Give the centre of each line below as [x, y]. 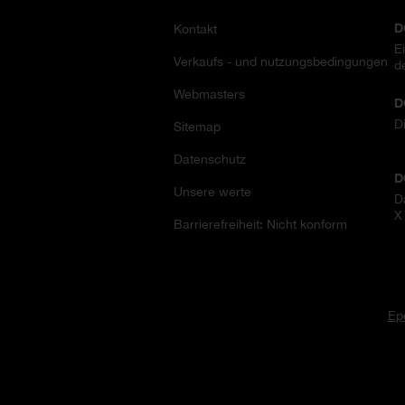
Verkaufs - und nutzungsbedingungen [281, 61]
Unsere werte [212, 191]
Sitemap [197, 126]
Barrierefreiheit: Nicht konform [260, 224]
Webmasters [209, 94]
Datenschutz [210, 159]
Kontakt [195, 28]
